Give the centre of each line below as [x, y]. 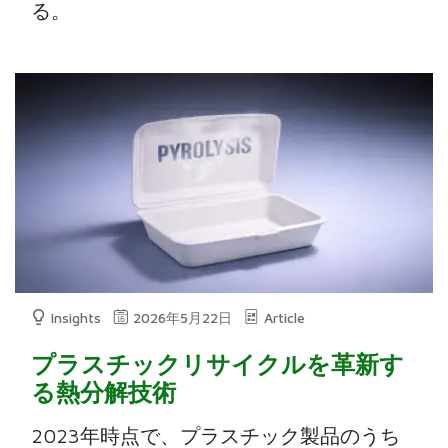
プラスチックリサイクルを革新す [218, 363]
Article [285, 317]
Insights [76, 317]
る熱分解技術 [104, 391]
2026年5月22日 [183, 317]
